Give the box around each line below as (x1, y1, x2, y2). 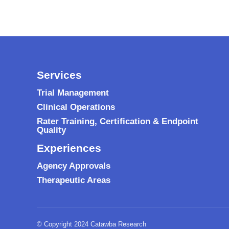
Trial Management (37, 88, 109, 98)
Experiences (37, 142, 101, 154)
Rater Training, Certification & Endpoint (37, 117, 198, 126)
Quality (37, 125, 66, 135)
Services (37, 69, 82, 81)
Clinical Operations (37, 102, 115, 112)
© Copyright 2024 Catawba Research (37, 220, 146, 228)
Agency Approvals (37, 161, 110, 171)
